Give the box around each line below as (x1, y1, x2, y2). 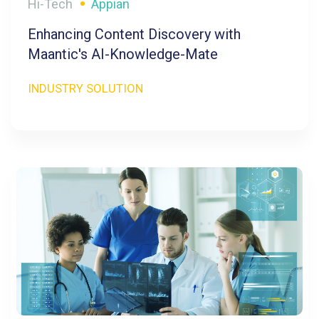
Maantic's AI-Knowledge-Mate (28, 45, 218, 63)
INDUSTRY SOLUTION (28, 80, 143, 95)
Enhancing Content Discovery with (28, 25, 241, 43)
